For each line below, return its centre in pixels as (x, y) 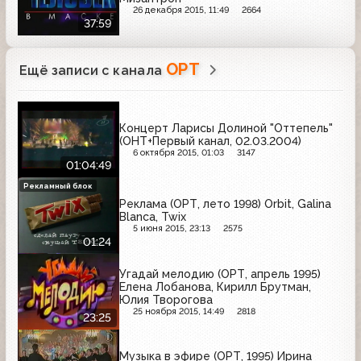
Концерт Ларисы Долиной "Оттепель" (226, 128)
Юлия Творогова (166, 299)
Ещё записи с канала (93, 70)
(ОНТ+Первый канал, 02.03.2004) (210, 141)
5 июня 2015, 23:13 (171, 229)
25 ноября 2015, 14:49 (178, 311)
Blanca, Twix (153, 217)
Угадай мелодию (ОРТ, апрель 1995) (220, 274)
